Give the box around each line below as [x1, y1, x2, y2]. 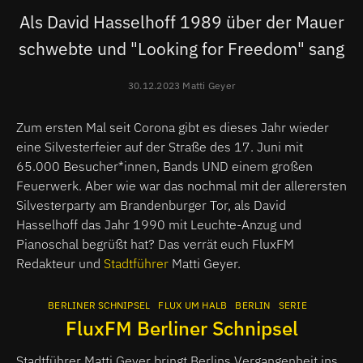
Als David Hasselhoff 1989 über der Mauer [19, 10, 344, 33]
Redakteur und [16, 254, 104, 271]
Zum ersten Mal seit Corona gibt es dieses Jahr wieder [16, 118, 329, 135]
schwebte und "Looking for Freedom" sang [19, 36, 344, 60]
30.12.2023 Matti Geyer [127, 79, 236, 92]
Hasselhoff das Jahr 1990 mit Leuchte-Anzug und [16, 216, 301, 233]
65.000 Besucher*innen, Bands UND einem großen [16, 157, 313, 174]
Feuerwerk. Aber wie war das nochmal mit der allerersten [16, 177, 347, 194]
